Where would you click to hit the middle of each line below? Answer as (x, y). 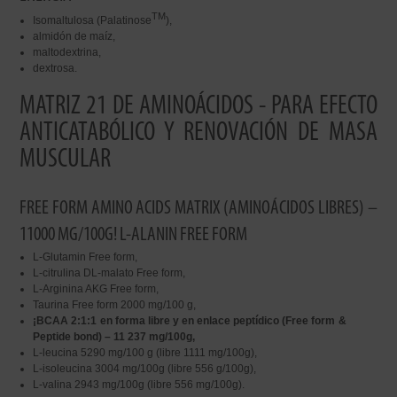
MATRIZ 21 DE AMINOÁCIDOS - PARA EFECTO (198, 107)
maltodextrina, (67, 52)
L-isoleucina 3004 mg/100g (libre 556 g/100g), (145, 369)
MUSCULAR (66, 160)
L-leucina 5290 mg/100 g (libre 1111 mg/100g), (145, 353)
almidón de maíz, (74, 36)
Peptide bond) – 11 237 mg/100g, (114, 337)
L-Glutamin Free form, (86, 257)
